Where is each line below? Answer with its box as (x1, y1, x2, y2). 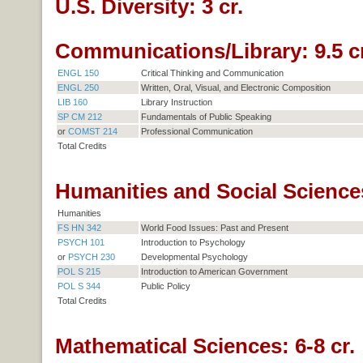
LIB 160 (57, 97, 88, 108)
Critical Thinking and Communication (140, 68, 284, 79)
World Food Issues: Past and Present (140, 223, 288, 233)
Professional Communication (140, 126, 253, 137)
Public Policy (140, 281, 190, 292)
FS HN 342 (57, 223, 101, 233)
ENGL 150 (57, 68, 99, 79)
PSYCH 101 (57, 237, 105, 248)
